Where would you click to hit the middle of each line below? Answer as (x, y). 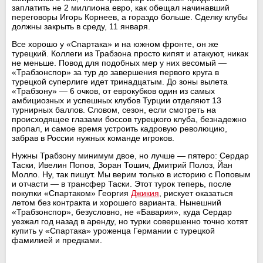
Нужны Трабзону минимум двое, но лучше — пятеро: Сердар (130, 155)
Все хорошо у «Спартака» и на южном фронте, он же (115, 44)
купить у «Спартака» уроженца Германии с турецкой (113, 230)
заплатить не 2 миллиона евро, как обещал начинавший (121, 7)
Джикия (145, 193)
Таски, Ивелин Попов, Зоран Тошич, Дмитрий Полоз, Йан (122, 165)
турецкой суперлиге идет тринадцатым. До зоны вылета (120, 81)
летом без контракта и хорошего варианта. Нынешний (117, 202)
